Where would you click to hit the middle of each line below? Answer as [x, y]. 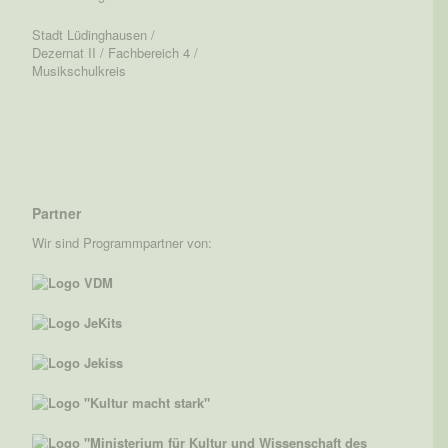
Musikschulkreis [79, 70]
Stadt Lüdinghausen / [93, 34]
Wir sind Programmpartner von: [122, 242]
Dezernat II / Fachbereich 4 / [115, 52]
